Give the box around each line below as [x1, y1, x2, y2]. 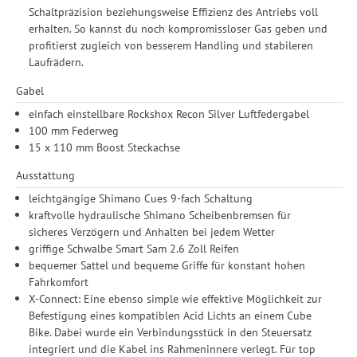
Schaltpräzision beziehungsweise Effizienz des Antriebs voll [29, 4, 319, 20]
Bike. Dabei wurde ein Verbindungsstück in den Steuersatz [29, 324, 312, 340]
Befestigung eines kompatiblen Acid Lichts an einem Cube [29, 308, 312, 324]
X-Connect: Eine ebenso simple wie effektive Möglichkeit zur [29, 291, 323, 307]
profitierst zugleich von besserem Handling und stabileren [29, 37, 314, 53]
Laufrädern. [29, 54, 84, 70]
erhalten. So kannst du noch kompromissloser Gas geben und [29, 21, 328, 37]
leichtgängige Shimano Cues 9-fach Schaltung [29, 190, 253, 206]
